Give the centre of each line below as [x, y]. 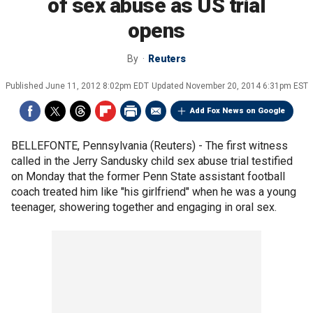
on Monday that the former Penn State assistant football [148, 176]
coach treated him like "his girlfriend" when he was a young [154, 192]
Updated [168, 86]
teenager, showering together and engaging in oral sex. [144, 207]
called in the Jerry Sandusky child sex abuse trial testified [152, 161]
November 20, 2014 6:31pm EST [247, 86]
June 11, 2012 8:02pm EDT [97, 86]
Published [25, 86]
